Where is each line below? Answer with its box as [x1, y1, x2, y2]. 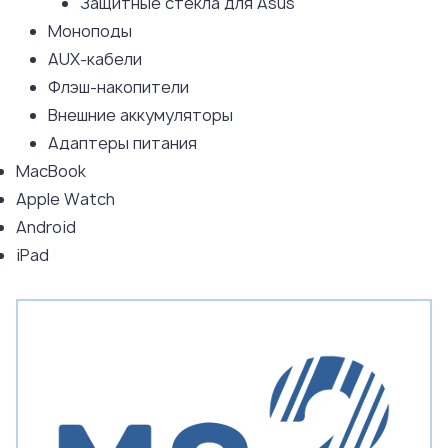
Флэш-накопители [48, 76, 189, 98]
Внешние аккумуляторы [48, 104, 233, 126]
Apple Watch [16, 188, 115, 210]
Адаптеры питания [48, 132, 197, 154]
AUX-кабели [48, 48, 142, 70]
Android [16, 216, 76, 238]
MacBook [16, 160, 86, 182]
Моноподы [48, 20, 132, 42]
